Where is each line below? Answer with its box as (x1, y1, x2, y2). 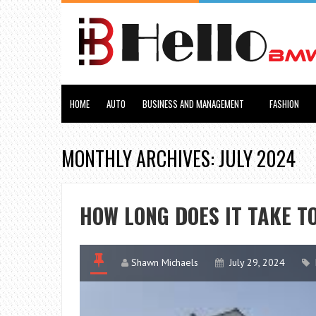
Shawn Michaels (131, 256, 198, 269)
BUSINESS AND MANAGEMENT (142, 97, 244, 111)
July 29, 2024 (229, 256, 285, 269)
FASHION (269, 97, 299, 111)
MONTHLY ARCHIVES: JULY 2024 (61, 144, 296, 173)
